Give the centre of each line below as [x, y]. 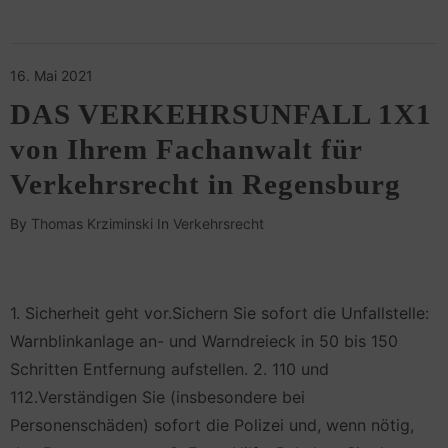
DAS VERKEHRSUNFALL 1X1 [221, 113]
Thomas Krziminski [92, 223]
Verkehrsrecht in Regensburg [205, 183]
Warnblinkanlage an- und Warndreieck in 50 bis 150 [204, 341]
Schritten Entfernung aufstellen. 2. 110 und [169, 369]
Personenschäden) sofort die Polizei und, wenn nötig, [212, 425]
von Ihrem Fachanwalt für [186, 148]
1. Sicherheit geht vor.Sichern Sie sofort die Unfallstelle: [219, 313]
